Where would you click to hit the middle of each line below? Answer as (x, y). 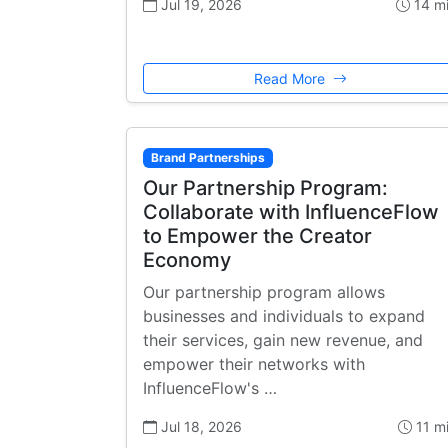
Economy (187, 259)
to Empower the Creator (257, 235)
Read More (291, 78)
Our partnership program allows (264, 291)
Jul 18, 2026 (199, 426)
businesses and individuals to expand (284, 315)
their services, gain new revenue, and (283, 339)
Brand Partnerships (207, 157)
